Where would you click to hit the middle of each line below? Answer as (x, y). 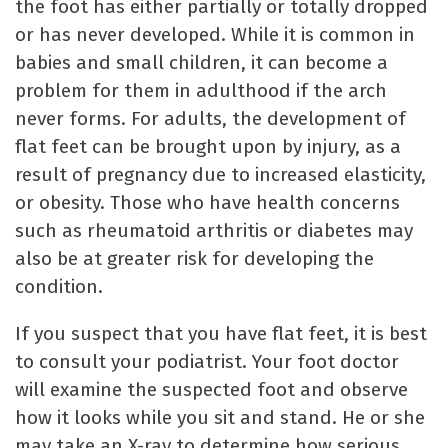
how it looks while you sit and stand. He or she (220, 418)
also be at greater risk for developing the (194, 258)
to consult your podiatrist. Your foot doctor (207, 362)
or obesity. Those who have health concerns (207, 202)
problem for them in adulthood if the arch (201, 90)
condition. (59, 286)
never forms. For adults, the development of (210, 118)
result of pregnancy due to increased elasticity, (220, 174)
